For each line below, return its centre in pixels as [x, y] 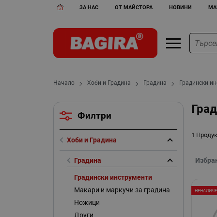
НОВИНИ [180, 7]
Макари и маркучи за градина [122, 190]
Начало [64, 83]
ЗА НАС [89, 7]
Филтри [95, 116]
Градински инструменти [113, 177]
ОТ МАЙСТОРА [134, 7]
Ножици [87, 202]
